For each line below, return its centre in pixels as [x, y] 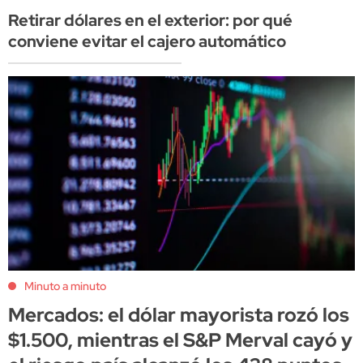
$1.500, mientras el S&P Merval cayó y [180, 340]
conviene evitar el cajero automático [147, 42]
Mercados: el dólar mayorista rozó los [179, 314]
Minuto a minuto [65, 286]
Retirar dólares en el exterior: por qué [150, 21]
